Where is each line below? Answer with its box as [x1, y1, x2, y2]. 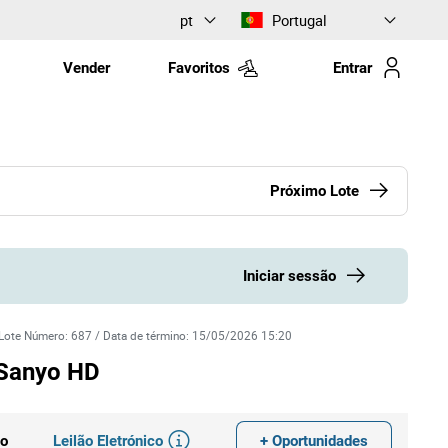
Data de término [103, 328, 187, 343]
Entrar [332, 58, 372, 77]
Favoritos [168, 58, 231, 77]
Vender [62, 58, 110, 77]
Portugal [272, 9, 327, 30]
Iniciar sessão [243, 266, 336, 285]
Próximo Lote [269, 181, 359, 200]
